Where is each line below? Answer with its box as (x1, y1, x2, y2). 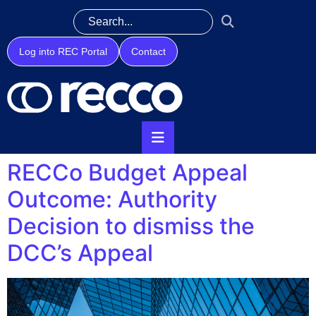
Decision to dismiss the (7, 212, 255, 241)
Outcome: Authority (7, 186, 217, 214)
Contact (131, 46, 166, 57)
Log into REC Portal (19, 46, 107, 57)
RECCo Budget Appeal (7, 159, 248, 187)
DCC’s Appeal (7, 239, 153, 267)
